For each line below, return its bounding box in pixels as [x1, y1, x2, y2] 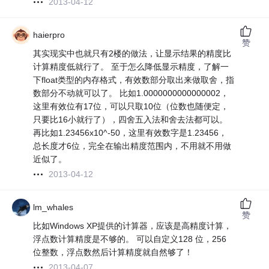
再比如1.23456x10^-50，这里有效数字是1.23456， [33, 128, 228, 138]
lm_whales [33, 202, 74, 213]
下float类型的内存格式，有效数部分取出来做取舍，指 [33, 75, 235, 85]
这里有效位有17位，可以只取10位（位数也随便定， [33, 101, 229, 112]
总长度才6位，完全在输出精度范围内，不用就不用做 [33, 141, 232, 151]
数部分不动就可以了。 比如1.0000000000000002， [33, 88, 229, 98]
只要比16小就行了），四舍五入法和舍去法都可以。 [33, 115, 228, 125]
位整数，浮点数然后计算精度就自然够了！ [33, 247, 193, 258]
